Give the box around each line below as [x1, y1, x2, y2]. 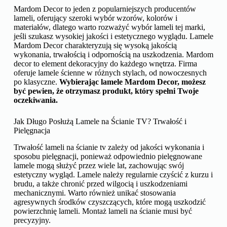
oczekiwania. [13, 96, 58, 105]
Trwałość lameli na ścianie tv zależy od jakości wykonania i [13, 142, 204, 152]
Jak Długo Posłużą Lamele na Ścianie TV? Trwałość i [13, 117, 186, 126]
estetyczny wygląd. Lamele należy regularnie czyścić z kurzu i [13, 170, 213, 179]
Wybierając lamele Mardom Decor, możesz [59, 78, 206, 87]
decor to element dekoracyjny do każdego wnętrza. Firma [13, 59, 197, 68]
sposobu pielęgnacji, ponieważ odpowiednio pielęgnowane [13, 152, 202, 161]
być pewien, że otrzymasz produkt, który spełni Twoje [13, 87, 199, 96]
